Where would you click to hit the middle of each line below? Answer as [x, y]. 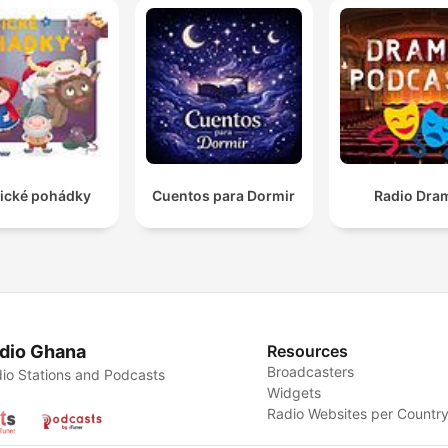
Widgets [294, 392]
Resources [308, 350]
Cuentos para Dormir [224, 195]
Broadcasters [311, 371]
